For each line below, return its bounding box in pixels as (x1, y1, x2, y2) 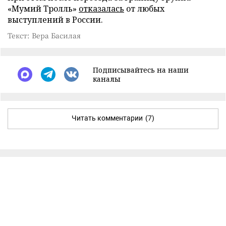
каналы (93, 74, 121, 84)
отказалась (79, 3, 124, 14)
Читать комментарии (72, 114, 143, 122)
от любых (124, 3, 164, 14)
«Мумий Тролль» (8, 3, 79, 14)
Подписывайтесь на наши (93, 65, 189, 75)
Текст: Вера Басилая (8, 30, 81, 40)
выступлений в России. (8, 14, 103, 25)
